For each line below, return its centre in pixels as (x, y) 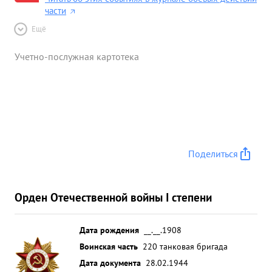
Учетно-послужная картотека (77, 56)
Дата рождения (109, 230)
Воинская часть (109, 246)
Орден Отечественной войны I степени (113, 197)
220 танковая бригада (185, 246)
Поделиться (213, 154)
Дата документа (110, 263)
